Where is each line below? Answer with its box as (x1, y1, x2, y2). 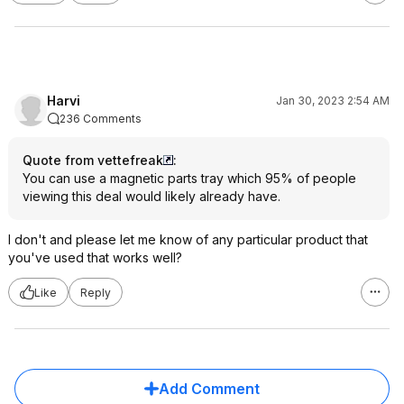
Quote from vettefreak (23, 152, 163, 168)
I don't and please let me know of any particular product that (8, 232, 368, 247)
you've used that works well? (8, 250, 182, 265)
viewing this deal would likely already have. (23, 188, 280, 204)
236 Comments (60, 112, 142, 125)
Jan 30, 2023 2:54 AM (276, 94, 390, 107)
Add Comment (159, 380, 260, 398)
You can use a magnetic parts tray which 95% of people (23, 170, 356, 186)
